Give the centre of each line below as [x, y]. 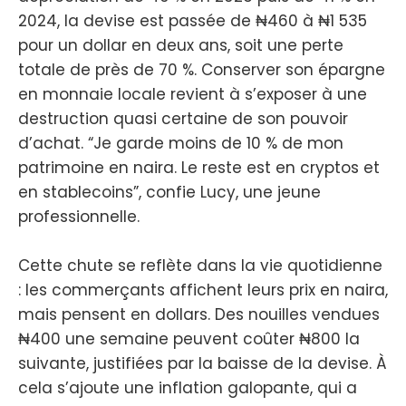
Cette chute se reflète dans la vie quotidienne [200, 266]
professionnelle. [79, 217]
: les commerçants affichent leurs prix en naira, [203, 290]
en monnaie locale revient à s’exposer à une [193, 95]
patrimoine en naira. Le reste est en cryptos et [199, 168]
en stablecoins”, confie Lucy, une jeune [169, 193]
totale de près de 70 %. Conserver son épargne [202, 70]
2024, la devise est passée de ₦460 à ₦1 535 [193, 21]
